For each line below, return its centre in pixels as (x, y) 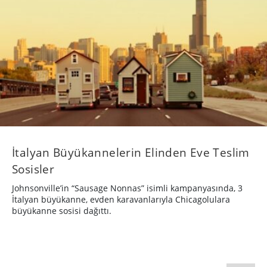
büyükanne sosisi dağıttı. (62, 211)
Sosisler (33, 169)
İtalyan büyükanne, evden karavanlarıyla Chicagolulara (121, 200)
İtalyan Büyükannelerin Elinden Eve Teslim (131, 153)
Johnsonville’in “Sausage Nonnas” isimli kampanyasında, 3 (127, 188)
